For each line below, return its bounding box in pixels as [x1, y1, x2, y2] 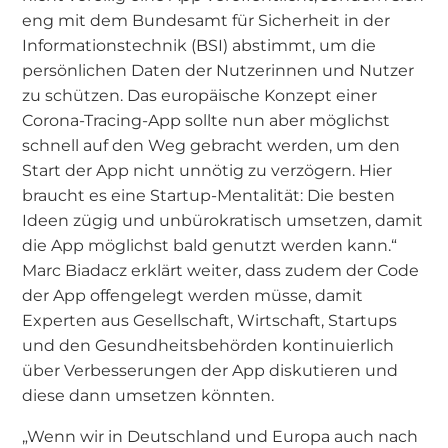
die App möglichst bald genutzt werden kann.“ [22, 235, 398, 256]
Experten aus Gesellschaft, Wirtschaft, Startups [22, 310, 398, 331]
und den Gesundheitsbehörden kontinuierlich [22, 335, 395, 356]
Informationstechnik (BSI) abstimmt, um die [22, 35, 377, 56]
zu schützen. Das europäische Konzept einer [22, 85, 378, 106]
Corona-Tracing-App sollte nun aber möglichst [22, 110, 391, 131]
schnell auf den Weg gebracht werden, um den [22, 135, 401, 156]
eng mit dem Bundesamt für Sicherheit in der [22, 10, 391, 31]
